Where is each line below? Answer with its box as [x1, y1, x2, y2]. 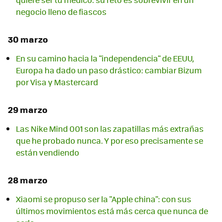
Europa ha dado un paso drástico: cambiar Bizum [16, 64, 202, 76]
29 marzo [8, 103, 48, 116]
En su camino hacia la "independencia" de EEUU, [16, 53, 194, 64]
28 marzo [8, 173, 48, 187]
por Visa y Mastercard [16, 76, 98, 88]
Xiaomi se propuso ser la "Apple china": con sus [16, 193, 191, 205]
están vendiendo [16, 147, 79, 159]
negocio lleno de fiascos [16, 5, 107, 17]
